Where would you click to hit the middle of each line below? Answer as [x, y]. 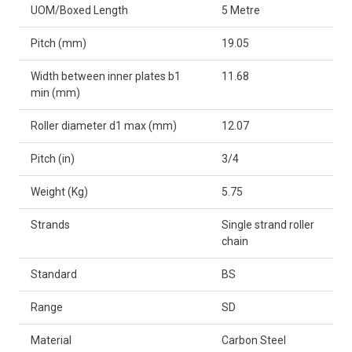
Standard [54, 275]
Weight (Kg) [59, 192]
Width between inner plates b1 [106, 77]
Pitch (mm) [59, 44]
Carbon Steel [254, 341]
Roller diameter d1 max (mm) [104, 126]
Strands [50, 225]
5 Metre [241, 11]
